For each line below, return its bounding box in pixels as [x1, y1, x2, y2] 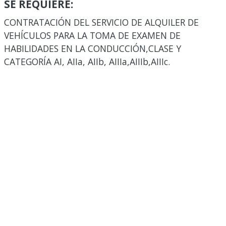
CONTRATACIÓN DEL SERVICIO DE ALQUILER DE [4, 16, 199, 28]
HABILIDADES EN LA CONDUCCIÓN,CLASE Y [4, 42, 181, 54]
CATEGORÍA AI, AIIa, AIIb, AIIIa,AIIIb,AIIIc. [4, 55, 170, 68]
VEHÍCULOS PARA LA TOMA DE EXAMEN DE [4, 29, 181, 41]
